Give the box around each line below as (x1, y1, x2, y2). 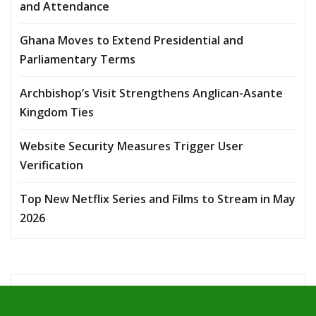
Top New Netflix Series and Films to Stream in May (20, 190, 296, 207)
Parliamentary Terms (20, 51, 135, 67)
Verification (20, 157, 83, 173)
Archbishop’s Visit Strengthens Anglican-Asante (20, 85, 283, 101)
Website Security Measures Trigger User (20, 138, 243, 154)
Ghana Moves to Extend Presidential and (20, 32, 243, 48)
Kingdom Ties (20, 104, 94, 120)
